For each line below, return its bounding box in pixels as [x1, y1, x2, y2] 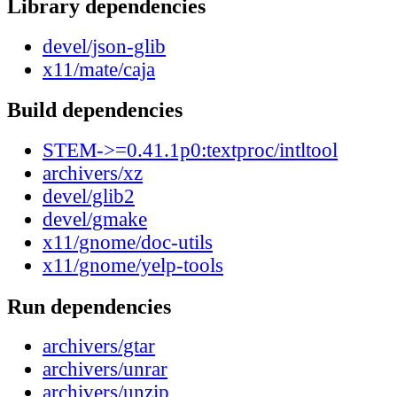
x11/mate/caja [43, 58, 155, 81]
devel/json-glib [43, 35, 166, 58]
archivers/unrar [43, 358, 167, 381]
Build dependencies [7, 97, 183, 122]
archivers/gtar [43, 335, 155, 358]
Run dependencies [7, 293, 171, 318]
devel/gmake [43, 208, 147, 231]
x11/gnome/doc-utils [43, 231, 213, 254]
